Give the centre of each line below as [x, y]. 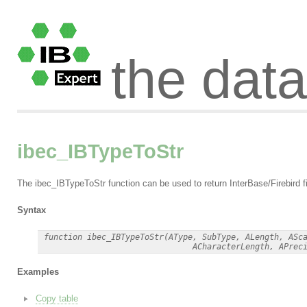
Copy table [57, 299]
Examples [38, 272]
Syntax [31, 210]
